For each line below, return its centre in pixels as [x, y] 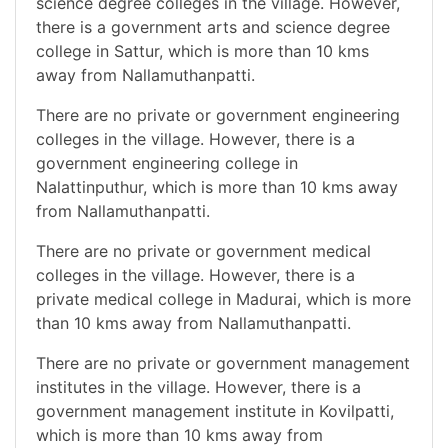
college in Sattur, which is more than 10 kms [202, 50]
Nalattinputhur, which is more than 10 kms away [217, 186]
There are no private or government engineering [218, 114]
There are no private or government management [223, 362]
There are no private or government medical [203, 250]
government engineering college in [167, 162]
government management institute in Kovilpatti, [215, 410]
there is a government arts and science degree [213, 26]
